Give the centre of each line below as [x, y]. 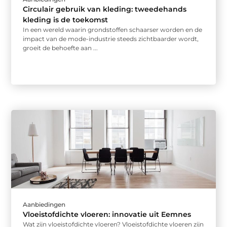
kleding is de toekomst [66, 20]
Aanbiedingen [44, 205]
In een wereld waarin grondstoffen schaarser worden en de [113, 30]
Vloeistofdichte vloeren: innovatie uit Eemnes [107, 215]
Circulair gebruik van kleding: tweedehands [105, 9]
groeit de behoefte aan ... [61, 48]
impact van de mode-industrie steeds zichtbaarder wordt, [111, 39]
